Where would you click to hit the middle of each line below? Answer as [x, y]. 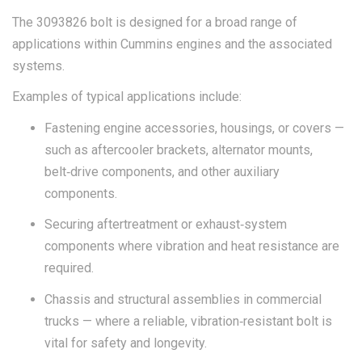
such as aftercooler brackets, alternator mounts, [179, 149]
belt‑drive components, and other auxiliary [162, 171]
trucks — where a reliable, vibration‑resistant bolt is [188, 321]
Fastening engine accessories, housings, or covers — [194, 128]
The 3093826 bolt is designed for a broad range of [155, 22]
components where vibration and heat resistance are [192, 246]
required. [69, 268]
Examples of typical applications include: [127, 97]
